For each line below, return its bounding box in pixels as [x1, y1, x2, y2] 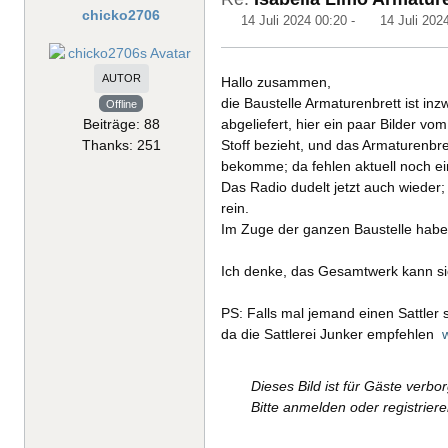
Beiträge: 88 [82, 115, 160, 132]
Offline [105, 97, 137, 110]
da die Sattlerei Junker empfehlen [221, 325, 438, 342]
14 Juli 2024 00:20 [241, 12, 348, 28]
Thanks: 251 [81, 136, 161, 153]
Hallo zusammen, [221, 73, 331, 90]
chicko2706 [82, 6, 160, 23]
